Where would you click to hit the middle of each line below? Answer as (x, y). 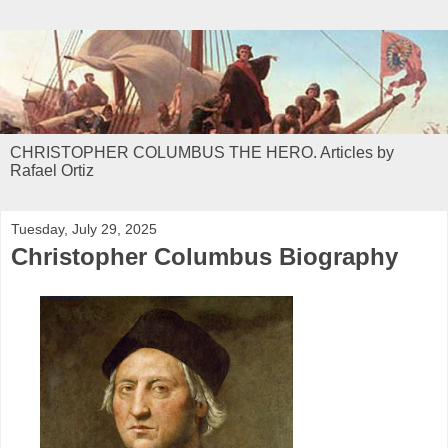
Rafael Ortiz (52, 171)
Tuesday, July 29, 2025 (84, 229)
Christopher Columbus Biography (204, 257)
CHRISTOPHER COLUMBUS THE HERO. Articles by (202, 153)
